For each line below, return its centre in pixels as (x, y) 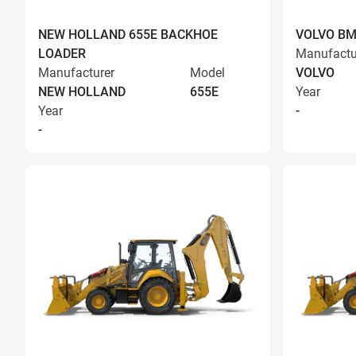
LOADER (62, 54)
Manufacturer (76, 73)
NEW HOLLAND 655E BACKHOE (128, 35)
